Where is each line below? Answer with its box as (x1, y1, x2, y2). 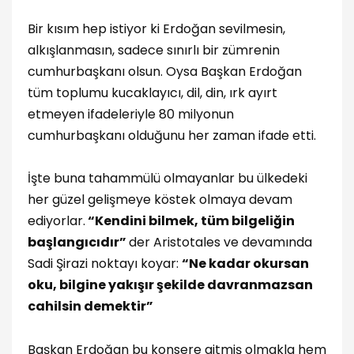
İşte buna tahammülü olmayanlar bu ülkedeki (28, 169, 307, 188)
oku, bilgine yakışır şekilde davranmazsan (28, 276, 313, 295)
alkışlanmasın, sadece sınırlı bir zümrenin (28, 41, 280, 60)
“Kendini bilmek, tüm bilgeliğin (85, 212, 295, 231)
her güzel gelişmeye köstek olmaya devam (28, 190, 292, 209)
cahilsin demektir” (28, 297, 158, 316)
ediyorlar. (28, 212, 85, 231)
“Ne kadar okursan (182, 254, 309, 273)
